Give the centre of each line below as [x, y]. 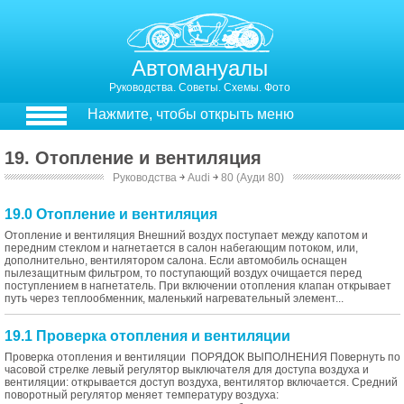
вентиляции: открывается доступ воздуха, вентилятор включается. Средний [201, 382]
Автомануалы [200, 68]
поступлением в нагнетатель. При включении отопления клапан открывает [198, 286]
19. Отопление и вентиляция [133, 158]
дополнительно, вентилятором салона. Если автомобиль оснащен [176, 261]
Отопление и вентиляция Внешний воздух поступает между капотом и [186, 235]
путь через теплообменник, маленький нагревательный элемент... [174, 298]
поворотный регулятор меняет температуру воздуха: [142, 395]
